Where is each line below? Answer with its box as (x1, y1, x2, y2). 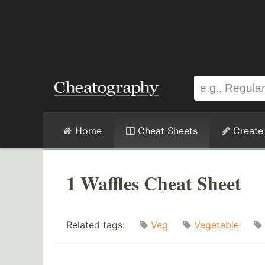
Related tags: (66, 219, 140, 231)
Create (230, 125, 263, 137)
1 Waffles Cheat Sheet (66, 169, 241, 197)
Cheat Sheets (135, 125, 198, 137)
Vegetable (194, 219, 239, 231)
